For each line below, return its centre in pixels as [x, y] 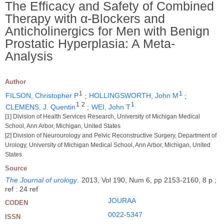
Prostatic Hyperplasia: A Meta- [90, 43]
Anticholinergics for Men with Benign [107, 31]
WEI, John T [111, 107]
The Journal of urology [41, 180]
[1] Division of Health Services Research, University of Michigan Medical [102, 116]
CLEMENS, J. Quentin [40, 107]
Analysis [29, 56]
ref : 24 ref [21, 189]
